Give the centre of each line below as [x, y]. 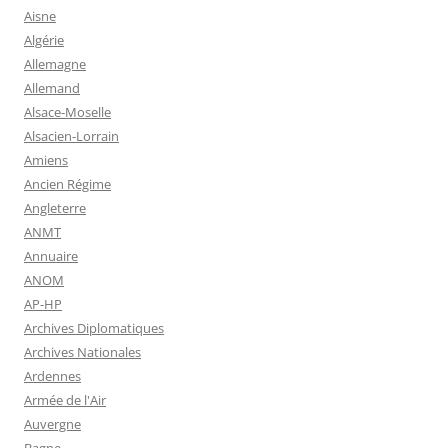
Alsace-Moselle [67, 112]
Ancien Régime [67, 184]
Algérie [44, 40]
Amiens [46, 160]
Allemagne [55, 64]
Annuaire [51, 256]
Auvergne [52, 424]
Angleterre [55, 208]
